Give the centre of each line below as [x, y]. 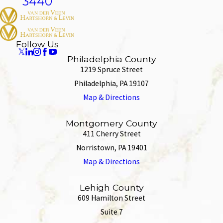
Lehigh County [111, 188]
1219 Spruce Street [111, 70]
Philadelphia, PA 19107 [111, 84]
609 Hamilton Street [111, 198]
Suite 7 [111, 212]
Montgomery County [111, 123]
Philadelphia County [111, 59]
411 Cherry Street [111, 134]
